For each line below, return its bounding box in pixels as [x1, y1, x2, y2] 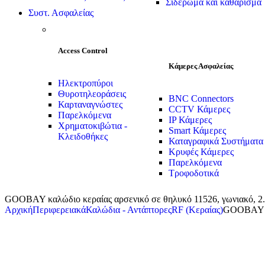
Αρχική [5, 204, 33, 215]
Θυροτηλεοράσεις [58, 88, 126, 99]
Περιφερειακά [33, 204, 86, 215]
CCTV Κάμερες [168, 104, 230, 114]
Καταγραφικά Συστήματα [168, 135, 263, 146]
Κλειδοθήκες [58, 131, 108, 141]
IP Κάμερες [168, 114, 212, 125]
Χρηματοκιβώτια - [58, 120, 127, 131]
